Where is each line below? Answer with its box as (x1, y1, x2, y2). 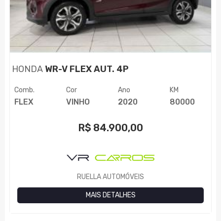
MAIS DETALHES (85, 190, 136, 199)
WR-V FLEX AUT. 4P (43, 63, 129, 74)
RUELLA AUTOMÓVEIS (77, 172, 144, 181)
